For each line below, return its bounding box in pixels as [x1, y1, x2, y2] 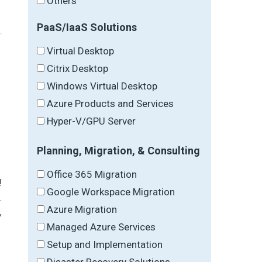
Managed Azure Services [47, 220, 156, 233]
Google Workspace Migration [47, 185, 175, 198]
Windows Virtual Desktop [47, 80, 158, 92]
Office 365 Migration [47, 168, 137, 180]
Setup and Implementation [47, 238, 163, 250]
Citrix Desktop [47, 62, 109, 74]
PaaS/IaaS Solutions [37, 20, 137, 33]
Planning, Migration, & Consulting [37, 144, 201, 157]
